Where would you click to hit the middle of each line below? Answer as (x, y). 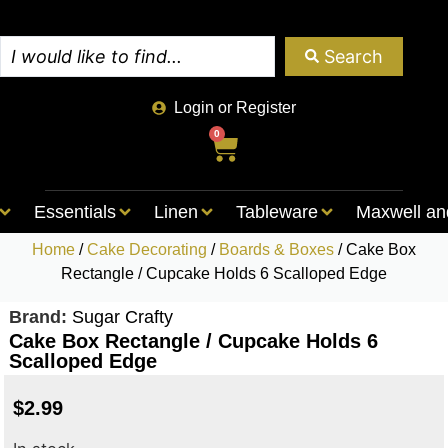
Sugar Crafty (122, 316)
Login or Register (235, 107)
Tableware (276, 211)
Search (354, 56)
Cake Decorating (147, 249)
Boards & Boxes (276, 249)
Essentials (74, 211)
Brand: (40, 316)
